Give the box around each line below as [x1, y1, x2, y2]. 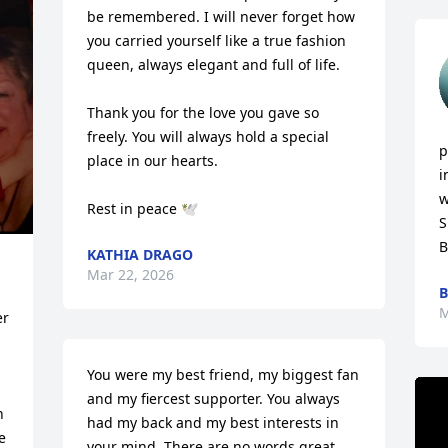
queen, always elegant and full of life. [87, 55, 341, 74]
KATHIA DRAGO [87, 245, 194, 264]
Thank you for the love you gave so [87, 103, 320, 122]
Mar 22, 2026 [87, 265, 175, 284]
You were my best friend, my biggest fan [87, 365, 360, 384]
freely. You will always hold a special [87, 127, 330, 146]
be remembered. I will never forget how [87, 7, 356, 26]
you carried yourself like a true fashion [87, 31, 347, 50]
